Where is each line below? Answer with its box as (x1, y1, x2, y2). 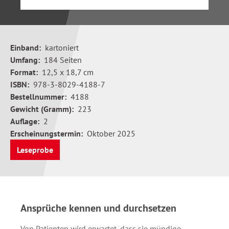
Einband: (10, 42, 41, 53)
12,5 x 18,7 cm (42, 67, 94, 77)
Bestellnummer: (10, 91, 66, 102)
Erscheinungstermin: (10, 128, 83, 139)
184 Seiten (44, 55, 82, 65)
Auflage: (10, 116, 39, 126)
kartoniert (45, 42, 79, 53)
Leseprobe (17, 145, 53, 155)
